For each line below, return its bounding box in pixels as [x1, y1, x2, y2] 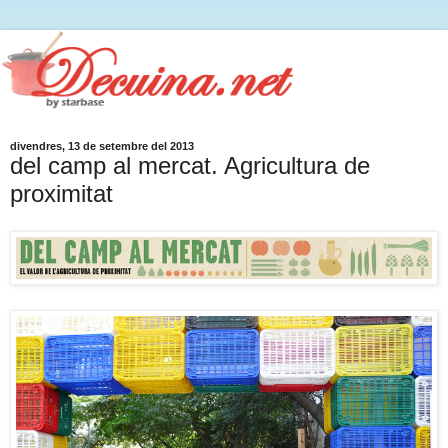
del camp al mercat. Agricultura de [10, 151, 370, 179]
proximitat [10, 179, 113, 207]
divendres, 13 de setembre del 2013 [10, 139, 194, 152]
